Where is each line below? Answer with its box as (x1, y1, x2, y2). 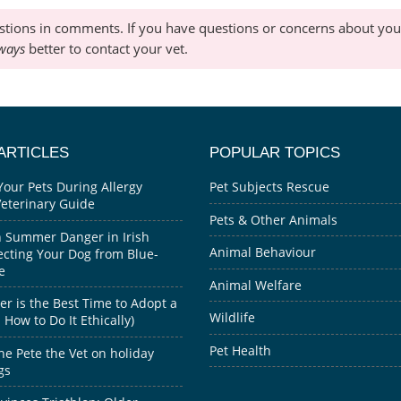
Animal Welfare (209, 276, 302, 294)
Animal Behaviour (209, 243, 316, 261)
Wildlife (209, 309, 255, 327)
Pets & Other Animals (209, 210, 337, 228)
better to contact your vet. (24, 40, 188, 58)
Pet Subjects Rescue (209, 178, 329, 196)
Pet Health (209, 341, 271, 359)
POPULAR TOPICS (209, 142, 340, 161)
